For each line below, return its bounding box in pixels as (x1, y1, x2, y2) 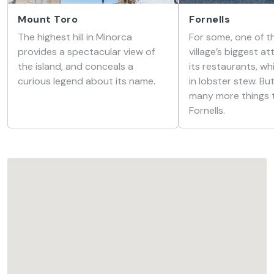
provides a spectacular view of (18, 45, 155, 58)
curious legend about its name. (18, 75, 155, 87)
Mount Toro (18, 13, 78, 26)
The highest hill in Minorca (18, 31, 132, 43)
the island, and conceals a (18, 60, 133, 73)
